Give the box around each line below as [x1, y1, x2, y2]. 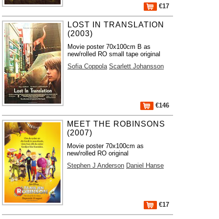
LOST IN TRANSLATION [67, 21, 164, 29]
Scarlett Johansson [109, 63, 164, 70]
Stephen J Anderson [67, 162, 125, 169]
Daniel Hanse [126, 162, 164, 169]
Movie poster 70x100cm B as [67, 43, 151, 50]
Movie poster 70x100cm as [67, 142, 144, 150]
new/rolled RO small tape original [67, 50, 160, 58]
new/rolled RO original [67, 150, 129, 157]
